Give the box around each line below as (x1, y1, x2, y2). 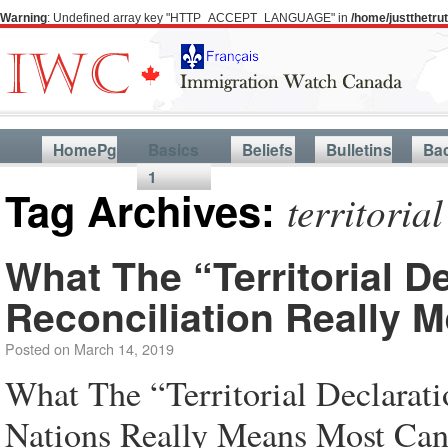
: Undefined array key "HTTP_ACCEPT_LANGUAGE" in (47, 11, 351, 25)
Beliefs (241, 138, 293, 161)
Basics (147, 138, 199, 161)
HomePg (52, 138, 117, 161)
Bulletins (325, 138, 392, 161)
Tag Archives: (5, 180, 287, 240)
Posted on (5, 338, 70, 359)
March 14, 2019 (74, 338, 174, 359)
